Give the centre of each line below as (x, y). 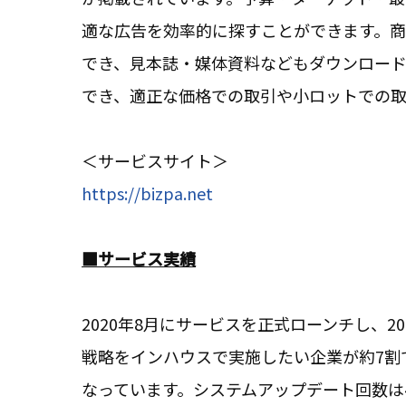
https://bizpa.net (147, 193)
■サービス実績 (139, 259)
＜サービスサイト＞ (155, 161)
